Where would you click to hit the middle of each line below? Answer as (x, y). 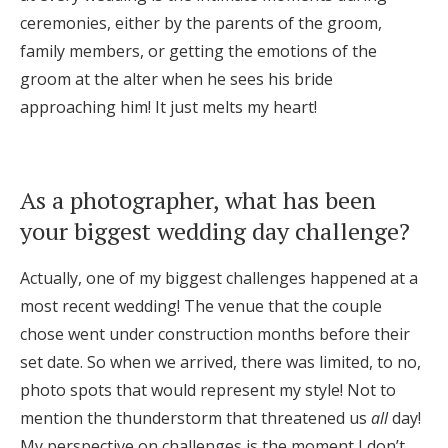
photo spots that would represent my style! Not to (208, 389)
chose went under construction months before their (215, 333)
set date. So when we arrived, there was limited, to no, (220, 361)
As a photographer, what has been (198, 199)
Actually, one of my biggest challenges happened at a (219, 277)
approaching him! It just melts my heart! (168, 106)
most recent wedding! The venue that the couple (201, 305)
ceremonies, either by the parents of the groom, (201, 22)
